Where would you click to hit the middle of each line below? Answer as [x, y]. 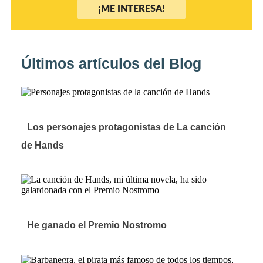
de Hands [43, 145]
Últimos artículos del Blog [111, 63]
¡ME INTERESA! [131, 9]
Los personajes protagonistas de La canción [127, 127]
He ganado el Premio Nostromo [97, 225]
